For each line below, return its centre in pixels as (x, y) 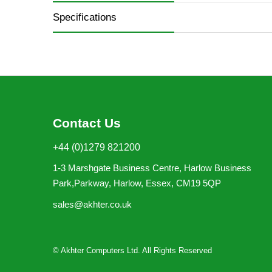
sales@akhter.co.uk (92, 204)
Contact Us (87, 123)
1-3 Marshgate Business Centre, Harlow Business (152, 168)
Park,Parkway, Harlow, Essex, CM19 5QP (137, 183)
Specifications (85, 17)
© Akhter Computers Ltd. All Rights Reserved (132, 250)
